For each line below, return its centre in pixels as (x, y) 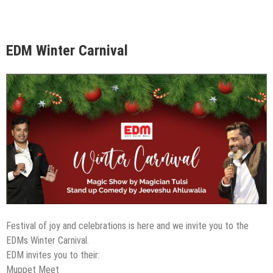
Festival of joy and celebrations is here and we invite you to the (127, 226)
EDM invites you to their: (53, 255)
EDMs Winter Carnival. (48, 241)
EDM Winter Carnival (67, 51)
